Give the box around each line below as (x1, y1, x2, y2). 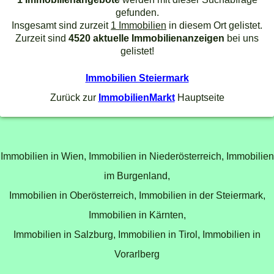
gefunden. (115, 7, 159, 18)
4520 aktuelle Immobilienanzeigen (68, 32, 224, 44)
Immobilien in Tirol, (118, 229, 200, 240)
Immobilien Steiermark (85, 72, 189, 83)
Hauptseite (174, 91, 224, 103)
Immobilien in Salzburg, (13, 229, 116, 240)
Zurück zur (50, 91, 98, 103)
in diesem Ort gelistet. (166, 20, 262, 31)
